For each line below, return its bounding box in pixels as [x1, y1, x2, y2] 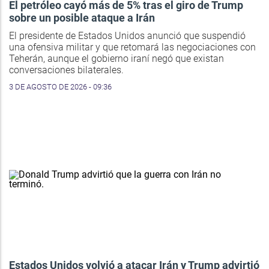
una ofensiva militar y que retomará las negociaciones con [9, 41, 256, 53]
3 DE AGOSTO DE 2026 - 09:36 [9, 82, 112, 92]
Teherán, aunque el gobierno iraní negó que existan [9, 53, 224, 65]
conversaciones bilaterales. [9, 64, 124, 76]
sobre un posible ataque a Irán [9, 11, 155, 25]
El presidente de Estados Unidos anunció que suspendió [9, 30, 246, 42]
